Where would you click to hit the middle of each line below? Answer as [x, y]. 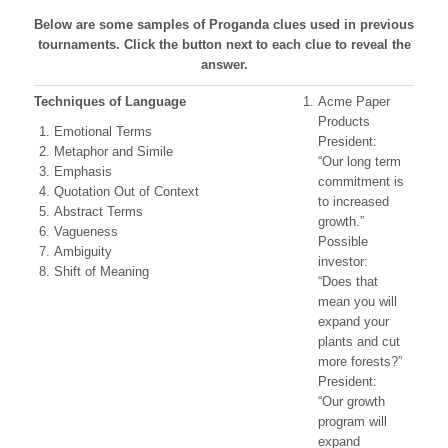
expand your [353, 321]
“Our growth [351, 401]
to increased [353, 201]
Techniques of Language [110, 101]
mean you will [357, 301]
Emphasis [83, 171]
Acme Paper [354, 101]
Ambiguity [83, 251]
